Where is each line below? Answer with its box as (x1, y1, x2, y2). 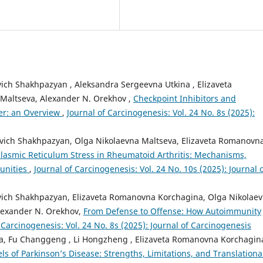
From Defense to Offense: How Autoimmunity (83, 205, 261, 217)
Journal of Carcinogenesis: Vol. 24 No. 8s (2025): (67, 106, 255, 118)
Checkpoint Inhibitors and (133, 92, 236, 104)
